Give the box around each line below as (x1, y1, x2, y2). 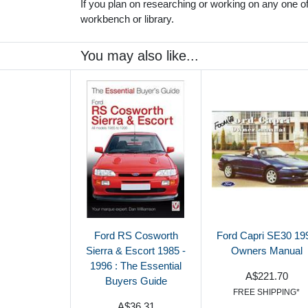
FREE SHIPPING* (233, 287, 300, 297)
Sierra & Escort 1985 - (86, 244, 186, 256)
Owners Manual (230, 244, 302, 256)
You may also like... (80, 47, 199, 63)
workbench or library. (80, 12, 174, 25)
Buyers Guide (104, 274, 167, 287)
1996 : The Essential (90, 259, 181, 272)
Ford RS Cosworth (93, 229, 178, 241)
